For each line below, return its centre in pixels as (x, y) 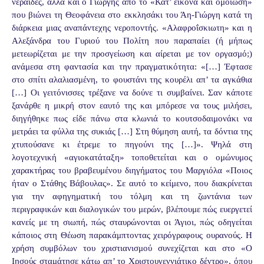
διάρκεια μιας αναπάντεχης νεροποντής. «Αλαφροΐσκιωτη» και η (132, 27)
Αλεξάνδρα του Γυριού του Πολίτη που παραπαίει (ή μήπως (132, 40)
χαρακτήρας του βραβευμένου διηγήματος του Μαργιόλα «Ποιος (132, 170)
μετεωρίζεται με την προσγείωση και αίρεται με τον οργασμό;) (132, 53)
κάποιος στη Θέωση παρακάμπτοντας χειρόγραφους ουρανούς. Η (132, 235)
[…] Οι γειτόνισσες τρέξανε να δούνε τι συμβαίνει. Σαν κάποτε (132, 92)
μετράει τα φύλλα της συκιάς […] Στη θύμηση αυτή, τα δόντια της (132, 131)
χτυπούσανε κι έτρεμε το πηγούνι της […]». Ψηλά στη (132, 144)
